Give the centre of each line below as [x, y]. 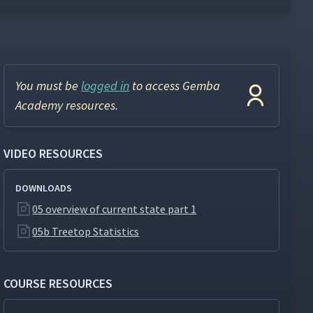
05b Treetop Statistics [86, 231]
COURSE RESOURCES [58, 283]
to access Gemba [175, 86]
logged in [105, 86]
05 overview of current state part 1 [115, 209]
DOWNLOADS [44, 188]
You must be [49, 86]
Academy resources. [67, 105]
